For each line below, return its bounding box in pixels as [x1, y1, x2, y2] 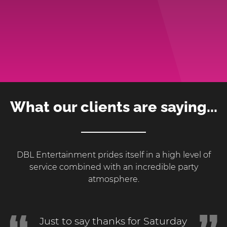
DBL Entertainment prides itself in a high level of [16, 150, 211, 160]
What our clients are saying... [10, 98, 217, 116]
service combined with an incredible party [29, 162, 198, 172]
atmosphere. [88, 174, 139, 184]
